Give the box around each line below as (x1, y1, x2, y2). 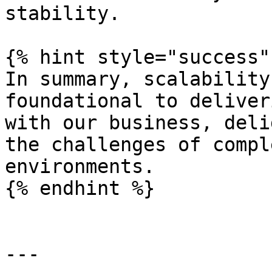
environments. (5, 155, 155, 177)
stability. (5, 2, 120, 24)
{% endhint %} (5, 177, 155, 199)
